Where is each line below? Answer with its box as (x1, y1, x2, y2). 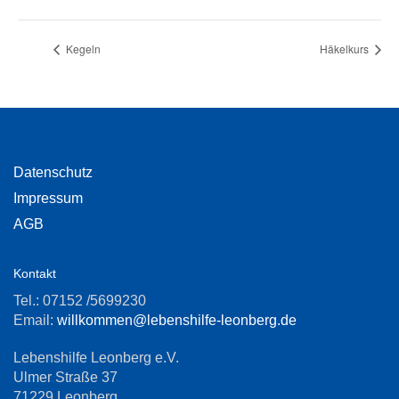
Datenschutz (13, 165, 93, 181)
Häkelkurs (320, 41, 371, 57)
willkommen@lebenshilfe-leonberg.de (57, 313, 297, 329)
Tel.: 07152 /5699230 (13, 293, 146, 309)
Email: (13, 313, 57, 329)
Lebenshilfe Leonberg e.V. (13, 350, 179, 366)
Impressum (13, 191, 83, 207)
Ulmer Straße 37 (13, 370, 118, 386)
